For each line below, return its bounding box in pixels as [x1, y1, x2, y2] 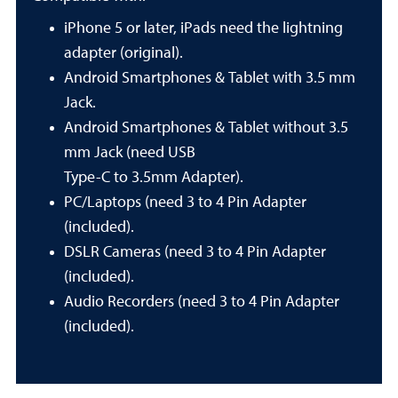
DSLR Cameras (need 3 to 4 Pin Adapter [64, 244, 326, 260]
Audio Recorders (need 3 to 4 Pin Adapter [64, 294, 339, 310]
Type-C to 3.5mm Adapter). [64, 170, 243, 186]
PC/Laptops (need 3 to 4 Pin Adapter [64, 195, 306, 211]
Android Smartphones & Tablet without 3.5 [64, 120, 348, 136]
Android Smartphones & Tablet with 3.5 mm [64, 70, 355, 86]
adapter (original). [64, 45, 183, 61]
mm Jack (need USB [64, 145, 195, 161]
